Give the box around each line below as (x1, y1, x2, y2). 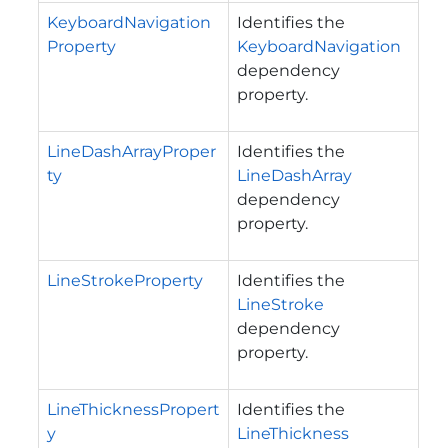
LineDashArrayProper (47, 141, 216, 161)
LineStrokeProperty (47, 270, 203, 290)
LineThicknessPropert (47, 399, 220, 419)
